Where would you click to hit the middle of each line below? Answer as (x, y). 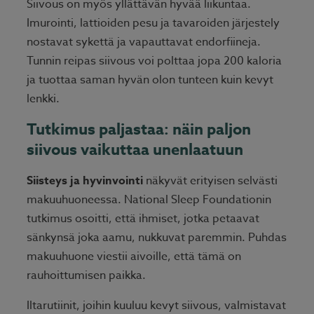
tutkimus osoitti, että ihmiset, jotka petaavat (143, 219)
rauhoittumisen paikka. (86, 276)
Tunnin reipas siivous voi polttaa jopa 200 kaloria (154, 61)
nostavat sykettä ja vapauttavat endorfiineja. (144, 42)
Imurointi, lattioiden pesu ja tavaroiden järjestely (153, 23)
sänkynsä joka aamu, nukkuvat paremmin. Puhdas (157, 238)
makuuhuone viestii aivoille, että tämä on (134, 257)
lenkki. (43, 99)
